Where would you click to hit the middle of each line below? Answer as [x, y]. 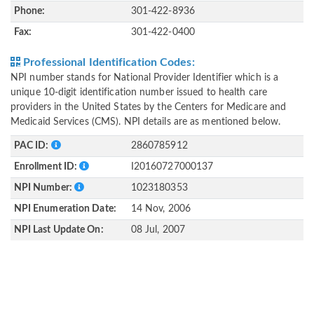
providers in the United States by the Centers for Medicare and [149, 108]
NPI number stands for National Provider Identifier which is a [145, 78]
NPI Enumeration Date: [65, 209]
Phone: [29, 12]
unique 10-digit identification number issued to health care [139, 93]
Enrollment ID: [47, 167]
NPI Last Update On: [59, 230]
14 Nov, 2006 [161, 209]
